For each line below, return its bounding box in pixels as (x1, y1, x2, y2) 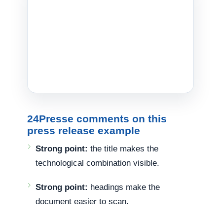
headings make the (88, 183, 160, 192)
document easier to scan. (36, 197, 129, 207)
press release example (27, 125, 141, 137)
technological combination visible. (36, 158, 160, 168)
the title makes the (88, 144, 159, 154)
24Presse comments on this (27, 113, 167, 125)
